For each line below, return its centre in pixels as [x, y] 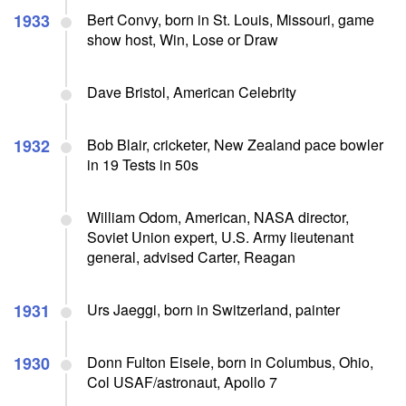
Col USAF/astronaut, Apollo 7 [182, 382]
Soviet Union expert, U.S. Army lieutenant [220, 237]
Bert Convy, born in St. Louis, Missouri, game [231, 19]
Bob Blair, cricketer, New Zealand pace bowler [235, 144]
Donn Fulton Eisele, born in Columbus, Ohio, [230, 362]
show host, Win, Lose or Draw [183, 39]
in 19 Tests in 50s [143, 164]
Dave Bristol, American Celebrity [192, 92]
